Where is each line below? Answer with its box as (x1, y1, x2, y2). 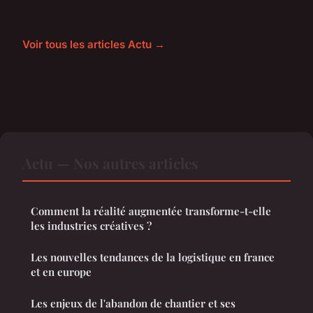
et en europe (31, 264, 92, 279)
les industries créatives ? (31, 218, 152, 233)
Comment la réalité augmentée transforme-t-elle (31, 203, 271, 218)
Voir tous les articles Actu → (22, 37, 165, 51)
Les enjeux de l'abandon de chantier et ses (31, 296, 235, 310)
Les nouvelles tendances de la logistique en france (31, 249, 275, 264)
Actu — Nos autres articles (22, 152, 198, 173)
